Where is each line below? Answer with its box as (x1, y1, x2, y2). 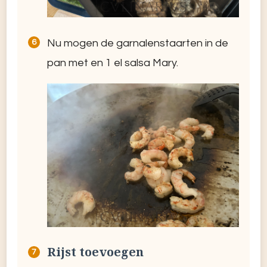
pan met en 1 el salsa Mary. (47, 57, 181, 69)
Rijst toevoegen (47, 243, 151, 260)
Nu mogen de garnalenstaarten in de (47, 37, 228, 49)
